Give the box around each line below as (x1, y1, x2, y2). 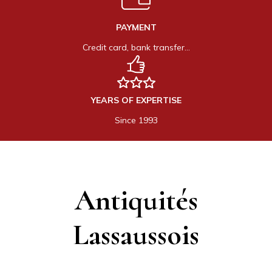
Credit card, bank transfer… (82, 41, 190, 53)
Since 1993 (114, 114, 158, 126)
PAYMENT (115, 21, 157, 33)
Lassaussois (73, 217, 199, 253)
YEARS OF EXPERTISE (90, 94, 182, 106)
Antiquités (74, 182, 198, 218)
